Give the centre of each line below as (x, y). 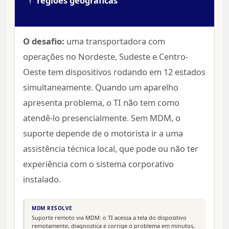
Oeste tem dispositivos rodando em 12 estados (114, 72)
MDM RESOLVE (52, 208)
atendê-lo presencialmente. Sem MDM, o (102, 118)
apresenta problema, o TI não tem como (101, 103)
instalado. (42, 179)
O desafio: (44, 41)
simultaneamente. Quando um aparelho (101, 87)
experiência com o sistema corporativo (98, 164)
